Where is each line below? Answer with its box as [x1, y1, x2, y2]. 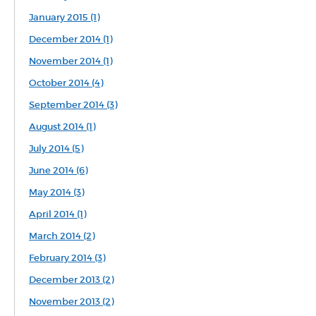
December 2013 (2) [29, 274, 114, 286]
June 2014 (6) [29, 164, 87, 176]
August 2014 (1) [29, 121, 95, 133]
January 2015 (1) [29, 11, 99, 23]
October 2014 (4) [29, 77, 103, 89]
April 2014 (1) [29, 208, 86, 220]
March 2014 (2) [29, 230, 95, 242]
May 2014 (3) [29, 186, 84, 198]
